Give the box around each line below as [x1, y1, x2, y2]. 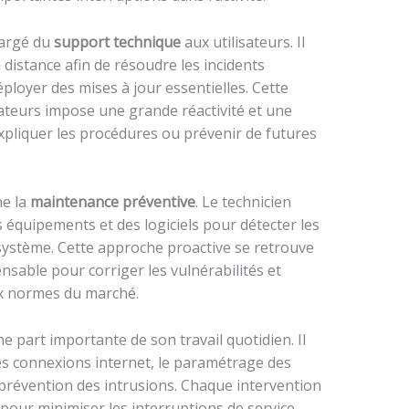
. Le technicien [194, 192, 291, 213]
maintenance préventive [29, 192, 195, 213]
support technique [53, 31, 181, 52]
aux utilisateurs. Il [180, 31, 305, 52]
